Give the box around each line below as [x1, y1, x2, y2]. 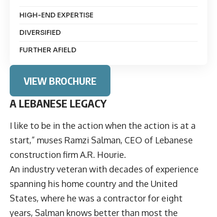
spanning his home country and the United [10, 178, 178, 189]
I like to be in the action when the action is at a [10, 120, 196, 131]
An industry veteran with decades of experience [10, 163, 199, 174]
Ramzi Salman [64, 134, 121, 145]
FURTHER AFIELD [19, 46, 77, 55]
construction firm [10, 149, 80, 160]
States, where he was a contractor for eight [10, 192, 183, 203]
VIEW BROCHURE [23, 74, 96, 87]
